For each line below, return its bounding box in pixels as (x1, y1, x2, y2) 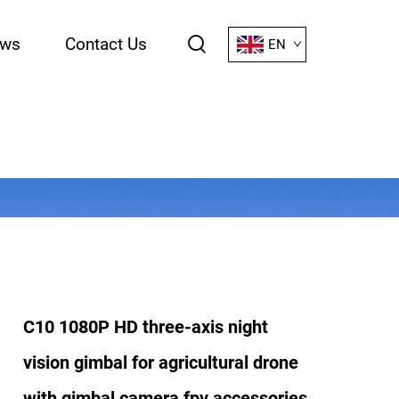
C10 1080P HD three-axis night (23, 316, 268, 338)
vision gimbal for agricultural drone (23, 352, 298, 373)
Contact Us (65, 34, 147, 54)
